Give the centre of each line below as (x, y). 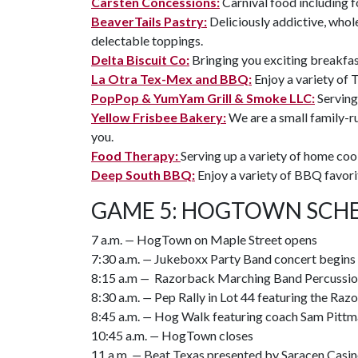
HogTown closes (207, 335)
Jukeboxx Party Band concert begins (255, 259)
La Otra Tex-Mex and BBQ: (171, 79)
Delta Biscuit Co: (140, 60)
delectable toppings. (147, 40)
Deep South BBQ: (143, 175)
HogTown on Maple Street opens (227, 239)
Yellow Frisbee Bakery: (159, 117)
